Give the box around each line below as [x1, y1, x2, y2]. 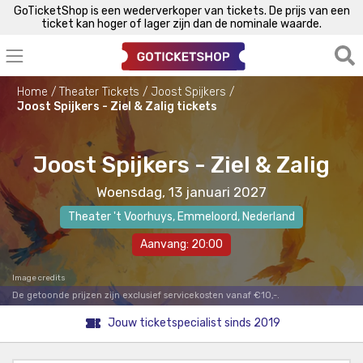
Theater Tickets [59, 84, 139, 99]
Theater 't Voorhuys [68, 209, 173, 224]
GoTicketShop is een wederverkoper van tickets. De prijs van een [13, 3, 350, 18]
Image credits [12, 272, 66, 283]
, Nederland [237, 209, 295, 224]
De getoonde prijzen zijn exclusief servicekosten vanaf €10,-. [12, 289, 280, 301]
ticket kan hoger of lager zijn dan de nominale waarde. [41, 16, 322, 31]
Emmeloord [177, 209, 237, 224]
